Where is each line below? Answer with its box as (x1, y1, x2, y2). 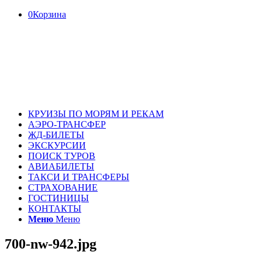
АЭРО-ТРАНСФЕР (28, 119, 106, 129)
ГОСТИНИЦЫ (28, 193, 89, 203)
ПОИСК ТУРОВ (28, 151, 95, 161)
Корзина (33, 9, 66, 19)
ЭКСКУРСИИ (28, 140, 86, 150)
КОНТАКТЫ (28, 204, 81, 213)
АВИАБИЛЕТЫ (28, 161, 94, 171)
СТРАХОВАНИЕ (28, 182, 98, 192)
